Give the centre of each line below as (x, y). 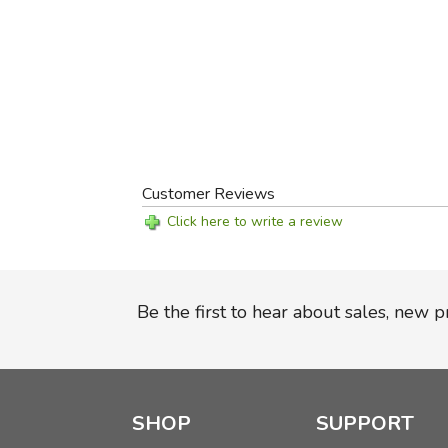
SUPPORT (364, 424)
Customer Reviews (209, 194)
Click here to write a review (255, 221)
